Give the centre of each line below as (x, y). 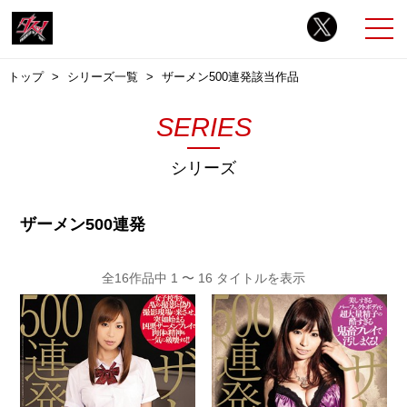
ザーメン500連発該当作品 (230, 76)
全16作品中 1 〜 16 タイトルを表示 (203, 278)
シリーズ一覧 (102, 76)
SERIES (203, 127)
